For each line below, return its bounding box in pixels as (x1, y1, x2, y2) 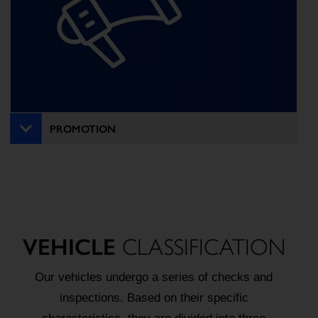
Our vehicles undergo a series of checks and (35, 270, 273, 285)
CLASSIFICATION (115, 229, 285, 263)
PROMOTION (50, 121, 116, 136)
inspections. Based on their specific (59, 291, 248, 305)
